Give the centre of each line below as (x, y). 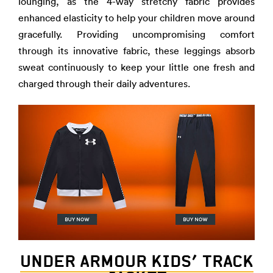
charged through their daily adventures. (104, 83)
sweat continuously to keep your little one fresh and (136, 67)
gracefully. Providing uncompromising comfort (136, 34)
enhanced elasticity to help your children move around (136, 18)
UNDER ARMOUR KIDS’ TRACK (136, 261)
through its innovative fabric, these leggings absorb (136, 51)
